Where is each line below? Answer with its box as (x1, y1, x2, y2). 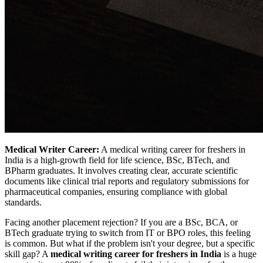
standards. (5, 197, 42, 207)
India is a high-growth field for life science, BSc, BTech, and (5, 154, 230, 165)
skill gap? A (5, 248, 50, 259)
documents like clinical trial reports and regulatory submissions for (5, 176, 249, 186)
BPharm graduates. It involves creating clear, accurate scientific (5, 165, 238, 176)
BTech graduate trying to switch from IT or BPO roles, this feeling (5, 227, 251, 238)
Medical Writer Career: (5, 144, 99, 154)
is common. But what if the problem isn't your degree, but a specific (5, 238, 255, 248)
